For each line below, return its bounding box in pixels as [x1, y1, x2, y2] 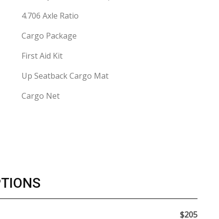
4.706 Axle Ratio [22, 10, 79, 21]
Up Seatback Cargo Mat [22, 70, 109, 81]
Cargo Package [22, 30, 77, 41]
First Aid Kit [22, 50, 63, 61]
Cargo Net [22, 90, 60, 101]
